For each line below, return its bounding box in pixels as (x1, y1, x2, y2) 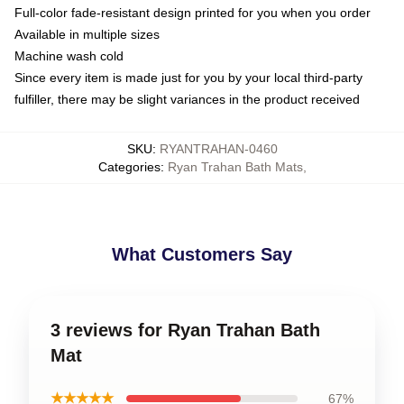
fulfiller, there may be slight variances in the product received (14, 91, 360, 106)
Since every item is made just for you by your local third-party (14, 69, 363, 85)
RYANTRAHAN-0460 (159, 141, 278, 156)
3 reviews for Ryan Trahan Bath (50, 319, 320, 340)
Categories (97, 159, 161, 174)
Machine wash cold (14, 48, 124, 63)
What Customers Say (112, 243, 292, 264)
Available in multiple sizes (14, 26, 160, 41)
